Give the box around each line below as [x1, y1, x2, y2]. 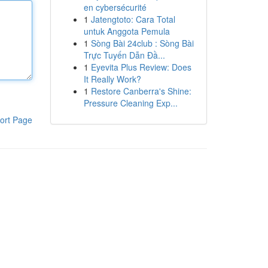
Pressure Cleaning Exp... [83, 97, 178, 109]
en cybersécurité [83, 1, 147, 13]
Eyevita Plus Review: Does [90, 61, 191, 73]
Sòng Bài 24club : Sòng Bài [90, 37, 194, 49]
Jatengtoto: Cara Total [90, 13, 175, 25]
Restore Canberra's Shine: [90, 85, 191, 97]
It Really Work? [83, 73, 141, 85]
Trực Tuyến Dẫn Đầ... [83, 49, 165, 61]
